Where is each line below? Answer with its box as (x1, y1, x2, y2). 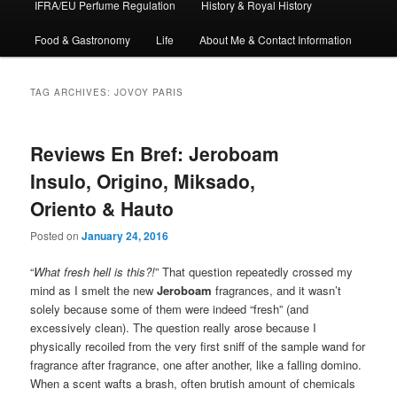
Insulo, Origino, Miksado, (30, 167, 256, 194)
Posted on (30, 228, 82, 244)
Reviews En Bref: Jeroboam (30, 139, 280, 167)
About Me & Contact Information (199, 31, 353, 47)
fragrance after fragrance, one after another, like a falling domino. (30, 356, 362, 374)
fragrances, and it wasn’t (212, 282, 342, 300)
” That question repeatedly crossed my (155, 263, 354, 281)
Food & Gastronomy (34, 31, 130, 47)
